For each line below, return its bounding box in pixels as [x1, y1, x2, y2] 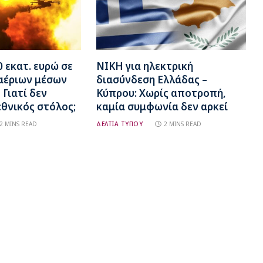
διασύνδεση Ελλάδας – [96, 72, 208, 86]
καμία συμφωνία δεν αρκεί [96, 99, 228, 113]
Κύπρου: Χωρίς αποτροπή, [96, 86, 227, 100]
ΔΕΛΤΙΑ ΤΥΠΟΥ [96, 119, 143, 128]
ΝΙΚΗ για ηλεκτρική [96, 59, 194, 73]
